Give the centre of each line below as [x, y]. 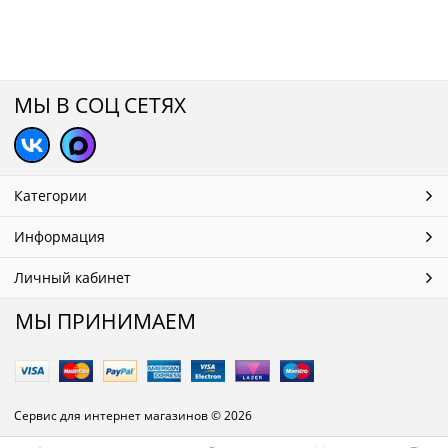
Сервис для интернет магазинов [111, 415]
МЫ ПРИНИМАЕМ [105, 321]
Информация [59, 236]
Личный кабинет [72, 277]
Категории [50, 195]
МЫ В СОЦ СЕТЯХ [100, 105]
